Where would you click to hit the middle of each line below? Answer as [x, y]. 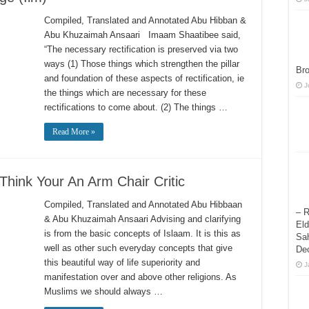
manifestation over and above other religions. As [140, 277]
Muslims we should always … [103, 291]
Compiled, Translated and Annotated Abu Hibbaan [143, 205]
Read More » [74, 132]
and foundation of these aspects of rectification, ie [144, 78]
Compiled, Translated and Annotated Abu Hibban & [145, 20]
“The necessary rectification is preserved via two [141, 49]
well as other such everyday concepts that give [138, 248]
